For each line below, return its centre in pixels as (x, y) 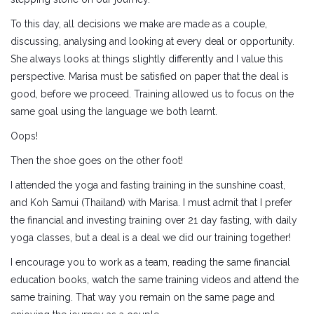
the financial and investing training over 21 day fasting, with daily (154, 220)
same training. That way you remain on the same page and (143, 298)
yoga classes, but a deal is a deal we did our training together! (151, 238)
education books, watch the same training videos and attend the (155, 280)
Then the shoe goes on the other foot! (97, 161)
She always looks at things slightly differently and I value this (147, 59)
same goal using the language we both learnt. (114, 112)
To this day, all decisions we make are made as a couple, (139, 24)
